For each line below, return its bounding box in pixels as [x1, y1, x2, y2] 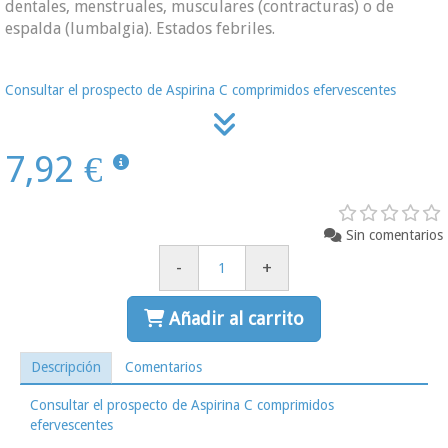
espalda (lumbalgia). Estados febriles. [5, 18, 275, 38]
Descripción [31, 359, 101, 376]
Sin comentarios [346, 226, 443, 243]
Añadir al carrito [169, 307, 304, 329]
